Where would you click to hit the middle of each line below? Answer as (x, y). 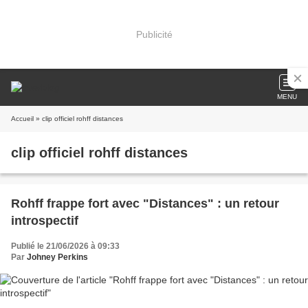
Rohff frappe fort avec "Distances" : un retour (145, 203)
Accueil (22, 119)
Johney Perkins (57, 257)
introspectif (45, 221)
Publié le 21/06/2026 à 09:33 (65, 246)
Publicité (154, 34)
